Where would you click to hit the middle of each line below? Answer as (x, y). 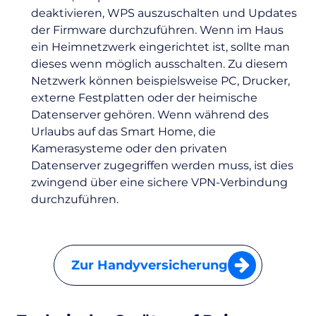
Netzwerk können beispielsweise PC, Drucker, (160, 81)
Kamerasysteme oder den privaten (129, 149)
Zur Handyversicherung (149, 266)
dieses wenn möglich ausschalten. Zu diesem (159, 64)
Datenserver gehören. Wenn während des (150, 115)
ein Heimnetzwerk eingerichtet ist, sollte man (160, 47)
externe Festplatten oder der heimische (144, 98)
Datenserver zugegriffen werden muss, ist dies (162, 166)
